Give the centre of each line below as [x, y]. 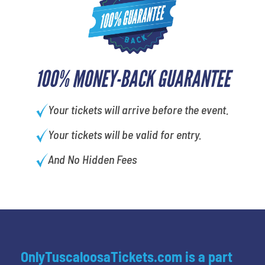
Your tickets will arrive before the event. [138, 109]
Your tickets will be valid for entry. [125, 134]
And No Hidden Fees [92, 159]
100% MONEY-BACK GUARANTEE [132, 79]
